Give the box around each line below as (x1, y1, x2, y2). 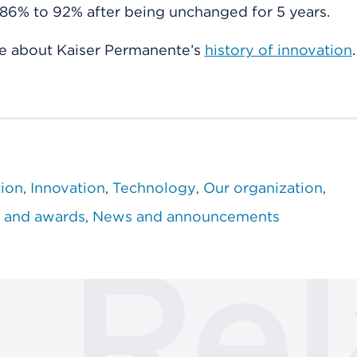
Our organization (202, 179, 323, 197)
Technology (112, 179, 196, 197)
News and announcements (92, 208, 280, 226)
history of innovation (204, 41, 352, 59)
